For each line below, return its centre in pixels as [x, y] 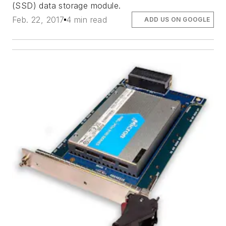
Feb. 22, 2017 [38, 19]
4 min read [87, 19]
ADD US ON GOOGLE [177, 19]
